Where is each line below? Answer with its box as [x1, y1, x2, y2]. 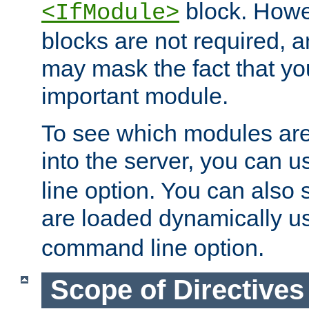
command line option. [41, 235, 264, 261]
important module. [41, 83, 228, 110]
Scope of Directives [50, 275, 304, 306]
